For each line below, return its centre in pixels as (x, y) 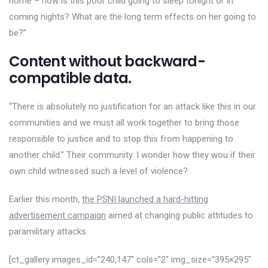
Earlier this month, (45, 199)
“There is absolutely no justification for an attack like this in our (133, 106)
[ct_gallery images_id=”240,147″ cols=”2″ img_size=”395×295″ (130, 260)
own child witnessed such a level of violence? (98, 171)
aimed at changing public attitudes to (179, 215)
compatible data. (70, 78)
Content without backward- (107, 61)
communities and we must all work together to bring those (124, 123)
